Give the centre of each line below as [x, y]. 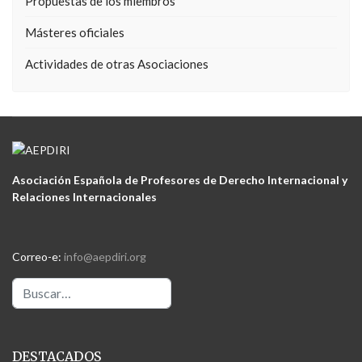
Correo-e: [38, 257]
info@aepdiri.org [105, 257]
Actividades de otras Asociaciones [117, 64]
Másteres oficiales [75, 32]
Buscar [29, 286]
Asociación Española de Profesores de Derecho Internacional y [180, 180]
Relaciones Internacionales [84, 197]
